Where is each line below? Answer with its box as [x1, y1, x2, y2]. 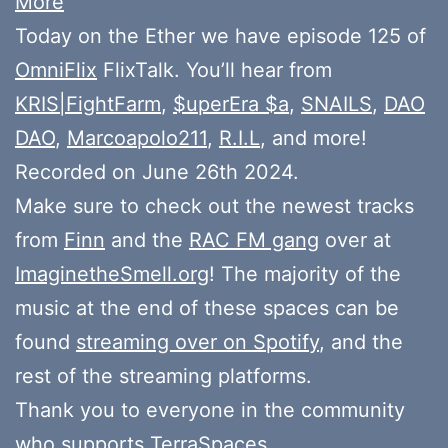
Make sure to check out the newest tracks [15, 193, 414, 218]
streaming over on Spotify [76, 329, 319, 354]
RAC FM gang [189, 227, 319, 252]
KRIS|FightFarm [15, 91, 161, 116]
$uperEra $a [173, 91, 289, 116]
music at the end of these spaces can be [15, 295, 399, 320]
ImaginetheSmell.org [15, 261, 209, 286]
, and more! [260, 125, 367, 150]
